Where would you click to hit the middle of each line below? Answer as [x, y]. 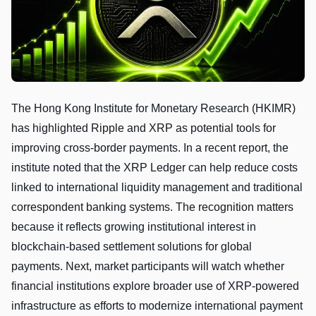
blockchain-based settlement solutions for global [132, 246]
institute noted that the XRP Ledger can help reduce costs [154, 167]
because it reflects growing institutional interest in [134, 226]
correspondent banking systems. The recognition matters [152, 207]
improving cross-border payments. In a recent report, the [150, 147]
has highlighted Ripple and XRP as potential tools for [144, 128]
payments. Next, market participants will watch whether [148, 266]
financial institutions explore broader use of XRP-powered [155, 286]
